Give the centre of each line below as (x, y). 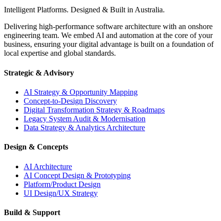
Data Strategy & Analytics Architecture (84, 127)
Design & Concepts (36, 147)
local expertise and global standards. (60, 53)
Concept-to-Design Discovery (70, 101)
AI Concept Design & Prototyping (77, 175)
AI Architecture (48, 166)
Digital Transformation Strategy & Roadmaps (94, 110)
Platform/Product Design (62, 184)
